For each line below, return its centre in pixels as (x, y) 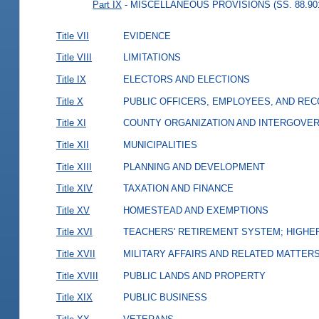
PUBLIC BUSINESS (165, 298)
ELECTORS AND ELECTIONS (186, 80)
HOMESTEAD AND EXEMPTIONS (195, 210)
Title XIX (74, 298)
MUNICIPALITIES (160, 145)
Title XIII (74, 167)
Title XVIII (77, 276)
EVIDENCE (147, 36)
